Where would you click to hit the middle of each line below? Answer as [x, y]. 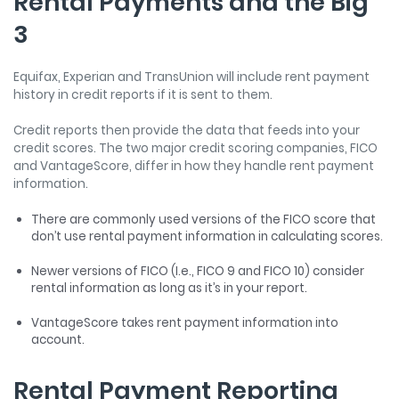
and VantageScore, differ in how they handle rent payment [194, 166]
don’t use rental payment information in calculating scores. [208, 236]
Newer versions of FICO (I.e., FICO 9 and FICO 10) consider [198, 271]
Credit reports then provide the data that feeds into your [187, 130]
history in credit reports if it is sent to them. [144, 94]
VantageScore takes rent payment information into [185, 322]
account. [59, 339]
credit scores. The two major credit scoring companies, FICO [195, 148]
